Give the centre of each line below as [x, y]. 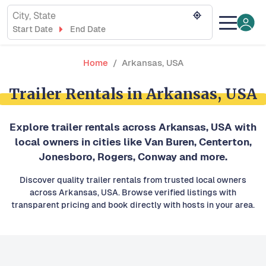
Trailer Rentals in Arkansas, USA [133, 94]
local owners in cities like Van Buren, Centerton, [133, 142]
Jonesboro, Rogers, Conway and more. [133, 157]
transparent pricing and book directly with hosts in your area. [133, 205]
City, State [34, 16]
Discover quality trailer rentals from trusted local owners [133, 180]
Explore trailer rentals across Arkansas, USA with [133, 127]
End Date [88, 29]
